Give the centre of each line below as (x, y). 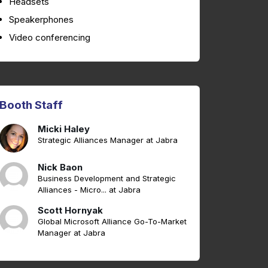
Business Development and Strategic (107, 179)
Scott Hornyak (70, 211)
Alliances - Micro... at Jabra (89, 190)
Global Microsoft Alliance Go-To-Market (112, 222)
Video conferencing (50, 38)
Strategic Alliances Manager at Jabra (108, 140)
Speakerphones (41, 20)
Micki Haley (64, 129)
